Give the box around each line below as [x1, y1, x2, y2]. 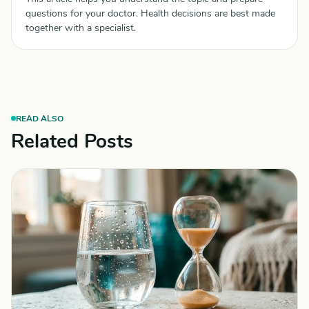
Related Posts [11, 128, 133, 154]
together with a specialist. [26, 21, 136, 34]
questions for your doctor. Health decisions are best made [26, 7, 275, 20]
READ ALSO [16, 112, 63, 124]
